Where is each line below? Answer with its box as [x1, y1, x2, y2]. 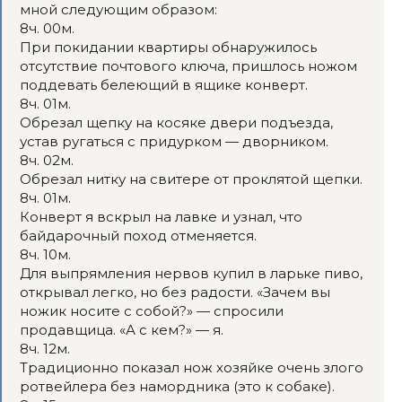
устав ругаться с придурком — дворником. [20, 133, 328, 150]
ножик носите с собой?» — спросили [20, 302, 284, 319]
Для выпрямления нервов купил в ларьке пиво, [20, 265, 363, 282]
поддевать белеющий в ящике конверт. [20, 76, 308, 93]
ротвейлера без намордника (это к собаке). [20, 378, 335, 395]
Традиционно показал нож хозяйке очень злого [20, 359, 363, 376]
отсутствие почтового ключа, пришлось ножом [20, 57, 357, 74]
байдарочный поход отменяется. [20, 227, 257, 244]
